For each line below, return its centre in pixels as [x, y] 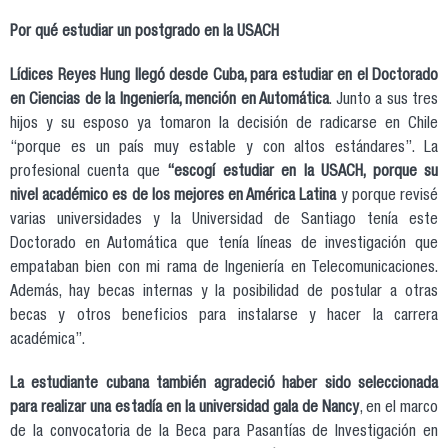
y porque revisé [387, 196]
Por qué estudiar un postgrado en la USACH [144, 32]
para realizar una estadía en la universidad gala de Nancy [185, 408]
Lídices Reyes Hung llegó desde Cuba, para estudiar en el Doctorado [224, 76]
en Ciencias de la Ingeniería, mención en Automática [170, 100]
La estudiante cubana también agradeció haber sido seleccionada [224, 384]
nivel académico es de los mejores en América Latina [173, 196]
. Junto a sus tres [384, 100]
